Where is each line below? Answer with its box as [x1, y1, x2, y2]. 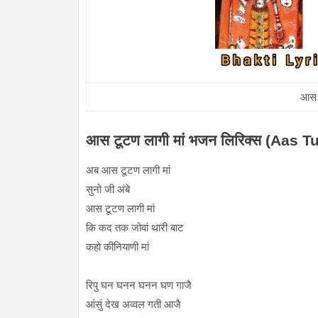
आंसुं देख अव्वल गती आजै [85, 298, 181, 311]
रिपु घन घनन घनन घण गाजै [85, 279, 192, 292]
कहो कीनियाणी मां [85, 241, 149, 253]
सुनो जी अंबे [85, 183, 130, 196]
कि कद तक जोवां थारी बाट [85, 221, 184, 234]
